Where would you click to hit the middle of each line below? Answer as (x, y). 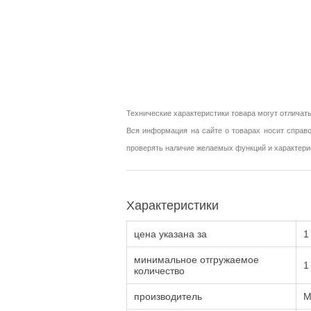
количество (159, 271)
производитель (168, 296)
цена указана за (170, 234)
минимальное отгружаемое (196, 260)
